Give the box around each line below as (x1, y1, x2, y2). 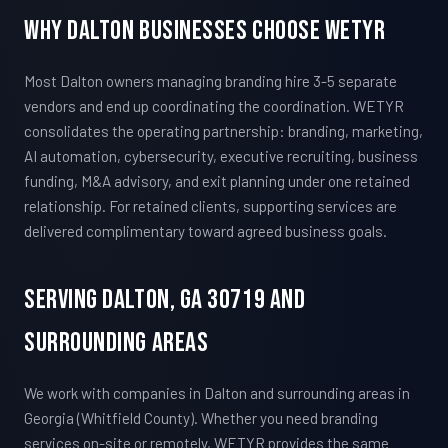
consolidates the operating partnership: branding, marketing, (24, 122, 423, 141)
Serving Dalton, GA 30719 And (24, 284, 306, 317)
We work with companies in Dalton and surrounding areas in (24, 384, 410, 403)
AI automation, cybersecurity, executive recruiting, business (24, 147, 418, 166)
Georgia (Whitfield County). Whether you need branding (24, 409, 378, 428)
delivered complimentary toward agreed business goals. (24, 222, 387, 241)
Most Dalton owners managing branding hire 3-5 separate (24, 72, 397, 91)
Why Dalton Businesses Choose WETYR (24, 15, 386, 48)
